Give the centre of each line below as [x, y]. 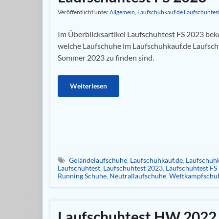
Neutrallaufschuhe [138, 175]
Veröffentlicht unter [84, 12]
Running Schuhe [82, 175]
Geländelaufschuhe [98, 160]
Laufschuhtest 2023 [133, 168]
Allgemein [122, 12]
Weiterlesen [88, 86]
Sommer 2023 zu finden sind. [106, 57]
